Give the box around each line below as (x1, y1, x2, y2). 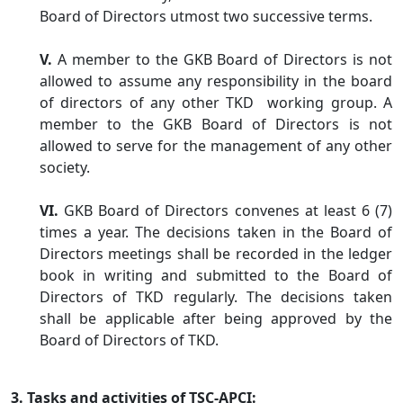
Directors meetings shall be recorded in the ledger (40, 244, 392, 264)
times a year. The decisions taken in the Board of (40, 222, 392, 242)
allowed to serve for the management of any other (40, 136, 392, 156)
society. (40, 157, 90, 177)
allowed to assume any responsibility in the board (40, 71, 392, 91)
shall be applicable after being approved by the (40, 309, 392, 328)
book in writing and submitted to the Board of (40, 265, 392, 285)
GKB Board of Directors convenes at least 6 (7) (58, 201, 392, 220)
